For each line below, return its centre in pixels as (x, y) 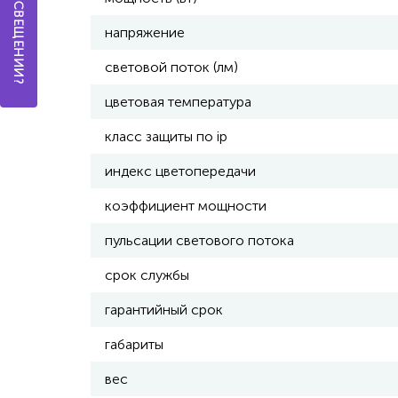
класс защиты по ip (166, 136)
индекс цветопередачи (180, 171)
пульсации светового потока (199, 240)
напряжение (145, 32)
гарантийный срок (164, 310)
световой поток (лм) (171, 67)
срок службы (147, 275)
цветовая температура (178, 102)
